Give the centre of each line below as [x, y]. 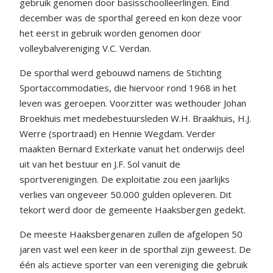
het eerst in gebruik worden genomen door [110, 33]
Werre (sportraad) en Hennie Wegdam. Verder [118, 134]
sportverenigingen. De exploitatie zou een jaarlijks [125, 179]
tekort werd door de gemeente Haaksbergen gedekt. [133, 210]
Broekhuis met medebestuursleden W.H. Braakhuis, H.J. [135, 119]
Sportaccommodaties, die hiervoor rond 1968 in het [128, 88]
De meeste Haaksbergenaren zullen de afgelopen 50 [131, 234]
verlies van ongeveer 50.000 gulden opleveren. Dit [126, 195]
